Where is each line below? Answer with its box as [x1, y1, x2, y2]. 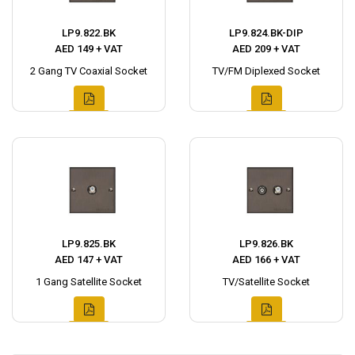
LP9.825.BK [62, 238, 116, 250]
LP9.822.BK [62, 27, 116, 40]
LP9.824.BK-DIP [229, 27, 303, 40]
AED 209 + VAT [232, 43, 300, 55]
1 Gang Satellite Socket [36, 276, 142, 288]
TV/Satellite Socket [223, 276, 310, 288]
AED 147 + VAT [55, 254, 123, 266]
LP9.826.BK [239, 238, 293, 250]
